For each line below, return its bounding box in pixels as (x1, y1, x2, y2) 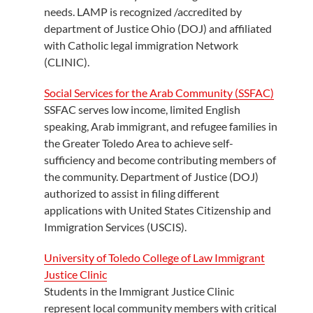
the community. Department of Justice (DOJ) (43, 169, 259, 183)
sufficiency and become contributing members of (43, 152, 276, 166)
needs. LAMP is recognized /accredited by (43, 4, 242, 18)
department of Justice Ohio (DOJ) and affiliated (43, 21, 272, 35)
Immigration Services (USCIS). (43, 219, 187, 233)
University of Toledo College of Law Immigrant (43, 250, 265, 264)
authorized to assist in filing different (43, 186, 219, 200)
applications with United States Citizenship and (43, 203, 271, 217)
